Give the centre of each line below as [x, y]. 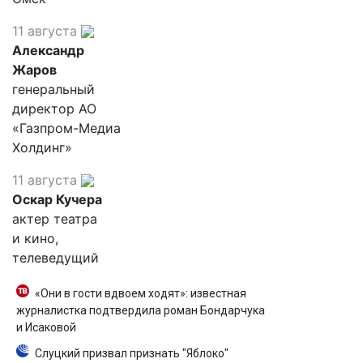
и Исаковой [46, 327]
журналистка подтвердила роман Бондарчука [141, 310]
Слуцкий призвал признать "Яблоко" [132, 353]
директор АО [54, 108]
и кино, [35, 238]
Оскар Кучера [57, 199]
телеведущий [56, 257]
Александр [48, 50]
